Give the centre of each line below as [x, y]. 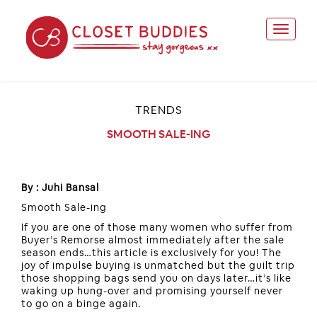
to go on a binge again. [81, 303]
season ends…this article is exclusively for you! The [151, 252]
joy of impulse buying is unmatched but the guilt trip [158, 265]
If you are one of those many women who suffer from [157, 227]
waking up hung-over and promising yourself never [152, 290]
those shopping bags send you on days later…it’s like [156, 278]
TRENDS [158, 110]
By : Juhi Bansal [60, 187]
